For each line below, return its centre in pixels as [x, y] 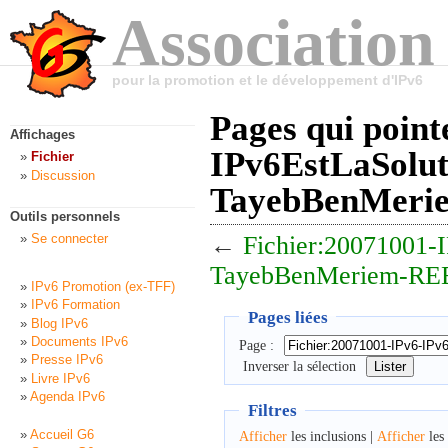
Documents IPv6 [79, 341]
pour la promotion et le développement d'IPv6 [267, 80]
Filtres [272, 410]
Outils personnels [65, 217]
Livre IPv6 [60, 378]
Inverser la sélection [299, 367]
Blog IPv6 [59, 323]
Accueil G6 [62, 434]
